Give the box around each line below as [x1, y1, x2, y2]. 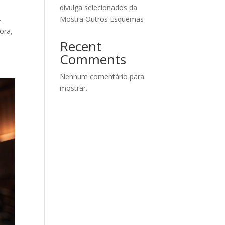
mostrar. [60, 83, 88, 93]
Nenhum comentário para [60, 72, 145, 82]
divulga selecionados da [60, 3, 138, 13]
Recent [60, 37, 102, 56]
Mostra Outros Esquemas [60, 14, 144, 24]
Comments [60, 50, 127, 69]
